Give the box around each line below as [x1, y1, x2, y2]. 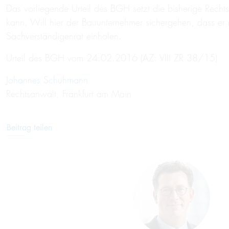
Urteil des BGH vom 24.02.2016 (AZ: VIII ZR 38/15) [6, 52, 217, 64]
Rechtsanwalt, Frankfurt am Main [6, 88, 131, 100]
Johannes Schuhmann [6, 74, 88, 86]
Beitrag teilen [7, 122, 52, 133]
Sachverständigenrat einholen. [6, 30, 122, 42]
